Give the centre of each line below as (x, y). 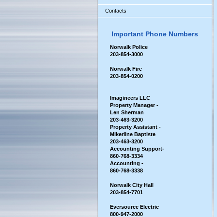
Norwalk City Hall (132, 185)
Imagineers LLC (130, 98)
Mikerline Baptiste (133, 134)
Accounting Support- (137, 149)
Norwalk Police (130, 47)
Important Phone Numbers (155, 34)
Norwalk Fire (129, 69)
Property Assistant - (135, 127)
